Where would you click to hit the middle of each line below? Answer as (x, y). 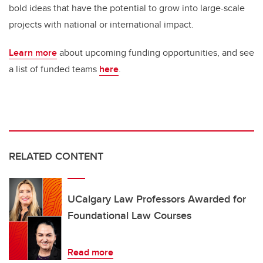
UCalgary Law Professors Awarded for (157, 199)
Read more (90, 252)
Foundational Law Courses (129, 215)
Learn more (33, 52)
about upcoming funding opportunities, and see (156, 52)
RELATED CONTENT (56, 156)
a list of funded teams (54, 69)
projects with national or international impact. (101, 24)
